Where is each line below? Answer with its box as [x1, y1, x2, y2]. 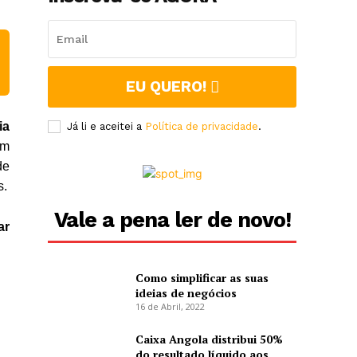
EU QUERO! [125, 77, 206, 96]
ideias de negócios [135, 284, 237, 300]
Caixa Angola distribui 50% [135, 331, 283, 347]
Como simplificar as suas [135, 269, 269, 285]
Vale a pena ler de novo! [53, 207, 291, 233]
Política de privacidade [145, 120, 259, 133]
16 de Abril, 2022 [135, 300, 205, 312]
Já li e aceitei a [67, 120, 146, 133]
